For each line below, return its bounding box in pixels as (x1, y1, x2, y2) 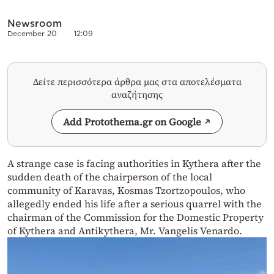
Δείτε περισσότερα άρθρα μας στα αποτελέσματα (32, 75, 242, 89)
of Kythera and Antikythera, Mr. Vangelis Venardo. (7, 224, 242, 238)
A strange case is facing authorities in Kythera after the (7, 157, 261, 171)
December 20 (7, 29, 57, 38)
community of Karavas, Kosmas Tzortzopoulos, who (7, 183, 245, 198)
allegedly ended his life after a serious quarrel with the (7, 197, 262, 211)
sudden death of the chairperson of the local (7, 170, 212, 184)
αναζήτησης (111, 88, 163, 102)
